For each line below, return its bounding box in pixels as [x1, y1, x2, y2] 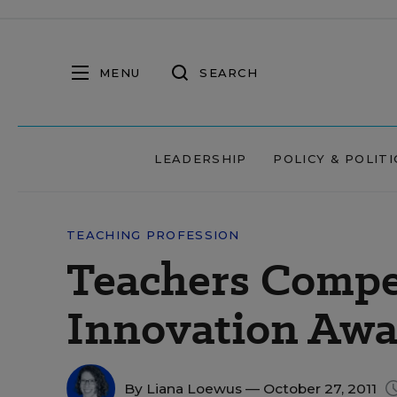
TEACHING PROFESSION [66, 228, 240, 242]
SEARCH [199, 65, 258, 80]
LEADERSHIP [154, 152, 247, 166]
